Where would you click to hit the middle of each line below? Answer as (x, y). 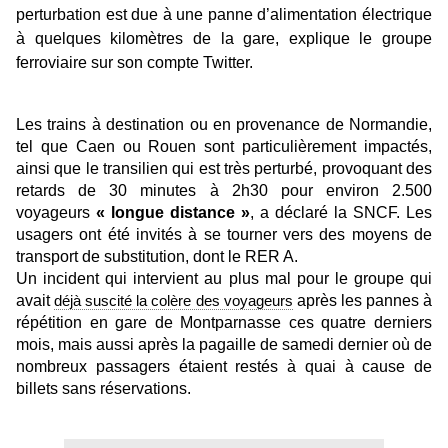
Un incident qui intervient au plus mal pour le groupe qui (224, 279)
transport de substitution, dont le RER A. (157, 257)
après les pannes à (362, 301)
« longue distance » (173, 213)
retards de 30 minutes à (124, 191)
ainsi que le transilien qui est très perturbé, (169, 169)
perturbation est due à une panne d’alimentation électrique (224, 15)
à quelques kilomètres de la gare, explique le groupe (224, 39)
